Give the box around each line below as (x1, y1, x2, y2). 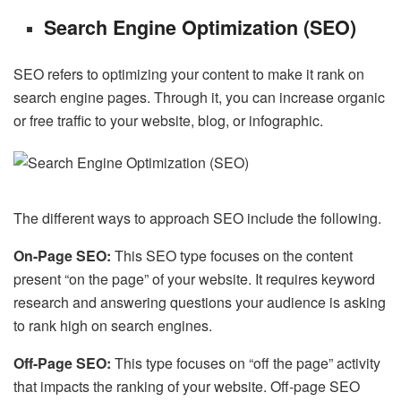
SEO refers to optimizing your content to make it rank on (13, 64, 364, 85)
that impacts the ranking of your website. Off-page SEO (13, 376, 360, 397)
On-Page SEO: (13, 245, 115, 267)
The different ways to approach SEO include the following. (13, 208, 381, 229)
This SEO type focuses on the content (115, 245, 353, 267)
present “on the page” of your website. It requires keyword (13, 269, 375, 290)
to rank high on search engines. (13, 315, 212, 337)
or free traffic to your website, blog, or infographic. (13, 110, 323, 132)
